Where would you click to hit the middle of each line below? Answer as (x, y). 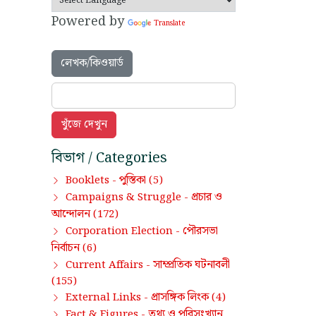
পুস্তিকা (133, 181)
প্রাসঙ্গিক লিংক (180, 298)
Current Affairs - (109, 266)
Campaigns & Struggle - (128, 198)
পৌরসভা (200, 231)
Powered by (90, 22)
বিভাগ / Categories (109, 158)
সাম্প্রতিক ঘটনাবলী (192, 265)
